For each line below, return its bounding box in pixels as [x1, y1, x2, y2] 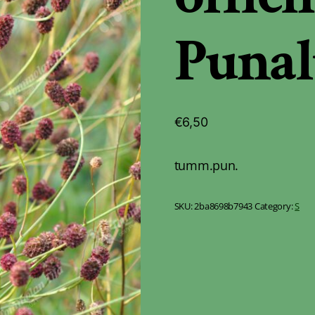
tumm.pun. [174, 156, 239, 174]
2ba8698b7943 [194, 200, 253, 213]
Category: [254, 200, 295, 213]
